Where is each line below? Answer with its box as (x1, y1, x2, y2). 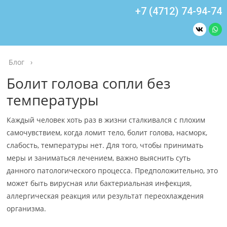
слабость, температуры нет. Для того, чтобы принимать (7, 140, 204, 150)
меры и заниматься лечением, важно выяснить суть (7, 153, 191, 163)
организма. (7, 204, 47, 213)
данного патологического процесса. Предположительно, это (7, 166, 218, 175)
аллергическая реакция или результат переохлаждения (7, 191, 204, 201)
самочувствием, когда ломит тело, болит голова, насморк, (7, 128, 208, 137)
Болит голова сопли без (7, 73, 171, 93)
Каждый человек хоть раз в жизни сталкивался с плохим (7, 115, 206, 125)
